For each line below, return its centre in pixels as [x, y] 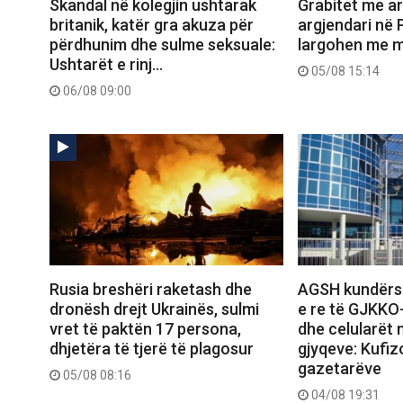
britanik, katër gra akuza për [152, 25]
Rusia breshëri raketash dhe [151, 290]
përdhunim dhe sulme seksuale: [162, 45]
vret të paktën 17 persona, [145, 329]
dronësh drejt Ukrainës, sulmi [154, 309]
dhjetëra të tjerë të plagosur [152, 349]
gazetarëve [339, 369]
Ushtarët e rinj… [106, 65]
